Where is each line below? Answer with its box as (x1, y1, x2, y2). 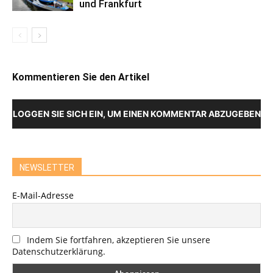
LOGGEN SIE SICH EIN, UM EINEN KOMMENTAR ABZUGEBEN (12, 108, 261, 119)
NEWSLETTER (19, 162, 74, 172)
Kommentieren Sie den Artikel (12, 71, 149, 83)
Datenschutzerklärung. (12, 246, 105, 258)
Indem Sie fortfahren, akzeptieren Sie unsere (27, 234, 210, 246)
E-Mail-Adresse (12, 189, 74, 201)
